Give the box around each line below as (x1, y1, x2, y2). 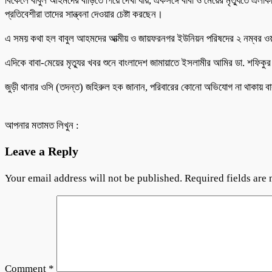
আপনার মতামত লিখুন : (5, 119, 79, 131)
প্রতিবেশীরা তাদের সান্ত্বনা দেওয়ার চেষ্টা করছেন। (5, 8, 163, 20)
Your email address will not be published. (5, 172, 182, 184)
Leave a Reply (5, 144, 78, 158)
